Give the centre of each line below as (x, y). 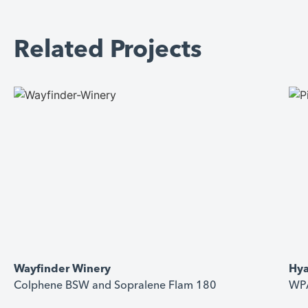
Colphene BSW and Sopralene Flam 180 (115, 286)
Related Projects (108, 51)
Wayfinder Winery (62, 270)
